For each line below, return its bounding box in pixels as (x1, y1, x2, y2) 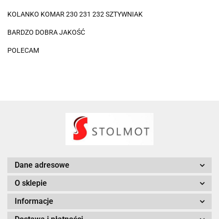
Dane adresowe (15, 160, 69, 170)
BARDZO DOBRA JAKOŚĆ (7, 28, 85, 36)
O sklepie (15, 178, 47, 188)
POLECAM (7, 46, 39, 54)
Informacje (15, 197, 53, 206)
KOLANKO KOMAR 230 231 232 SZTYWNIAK (7, 10, 143, 18)
